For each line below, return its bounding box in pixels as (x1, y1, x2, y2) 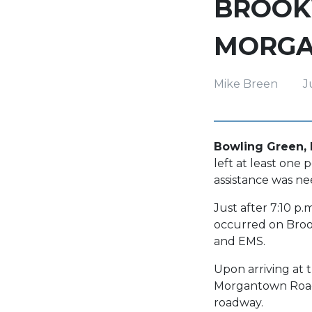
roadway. (214, 295, 263, 309)
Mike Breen (214, 77, 278, 91)
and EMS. (214, 234, 265, 248)
